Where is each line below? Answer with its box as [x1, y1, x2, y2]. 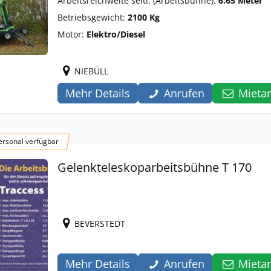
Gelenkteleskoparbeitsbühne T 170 [57, 159, 252, 175]
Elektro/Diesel [87, 28, 145, 40]
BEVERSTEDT [74, 218, 125, 229]
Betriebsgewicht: [57, 11, 128, 23]
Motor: [57, 28, 87, 40]
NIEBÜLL [74, 65, 108, 77]
